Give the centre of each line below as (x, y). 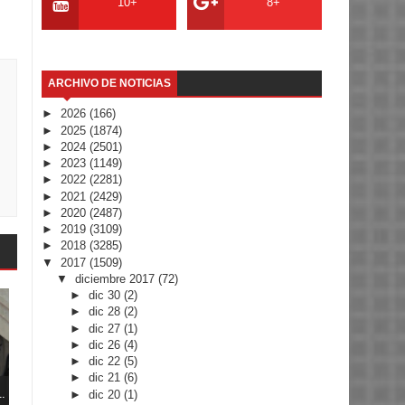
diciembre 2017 (116, 278)
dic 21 (107, 378)
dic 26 (107, 344)
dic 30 (107, 296)
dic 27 (107, 328)
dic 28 (107, 312)
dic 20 (107, 394)
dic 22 (107, 362)
